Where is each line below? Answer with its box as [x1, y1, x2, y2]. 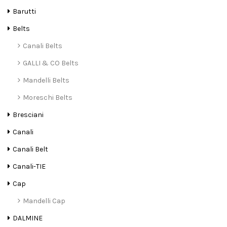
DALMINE [13, 214, 43, 223]
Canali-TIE [13, 162, 46, 171]
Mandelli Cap [23, 197, 65, 206]
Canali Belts [23, 42, 62, 51]
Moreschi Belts [23, 93, 72, 102]
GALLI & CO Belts [23, 59, 79, 68]
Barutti [13, 7, 36, 16]
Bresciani [13, 110, 44, 120]
